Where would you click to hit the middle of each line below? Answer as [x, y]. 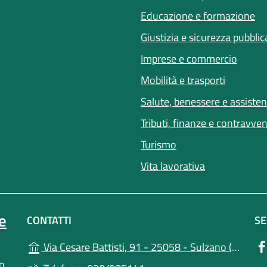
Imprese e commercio [189, 58]
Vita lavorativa [173, 166]
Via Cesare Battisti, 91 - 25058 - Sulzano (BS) [137, 247]
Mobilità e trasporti [183, 80]
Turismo [159, 144]
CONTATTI [49, 220]
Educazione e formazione [198, 15]
